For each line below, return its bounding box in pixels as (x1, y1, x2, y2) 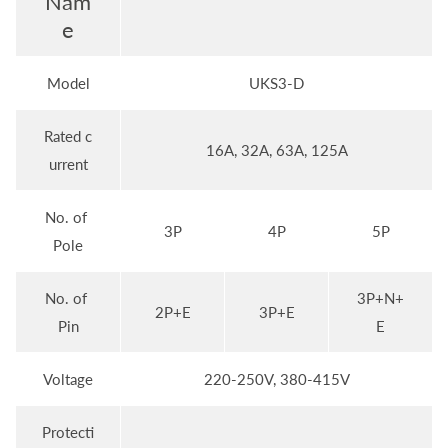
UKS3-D (249, 74, 304, 93)
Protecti (42, 423, 94, 442)
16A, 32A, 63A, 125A (205, 141, 348, 160)
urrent (48, 155, 88, 174)
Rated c (44, 127, 92, 146)
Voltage (43, 370, 93, 389)
